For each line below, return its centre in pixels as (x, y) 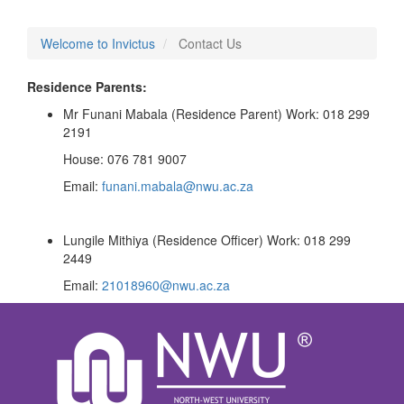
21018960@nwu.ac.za (166, 285)
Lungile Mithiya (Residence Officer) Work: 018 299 (207, 240)
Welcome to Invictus (98, 43)
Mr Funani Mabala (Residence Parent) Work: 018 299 (216, 114)
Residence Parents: (87, 87)
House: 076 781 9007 (107, 159)
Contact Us (208, 43)
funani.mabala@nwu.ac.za (178, 186)
